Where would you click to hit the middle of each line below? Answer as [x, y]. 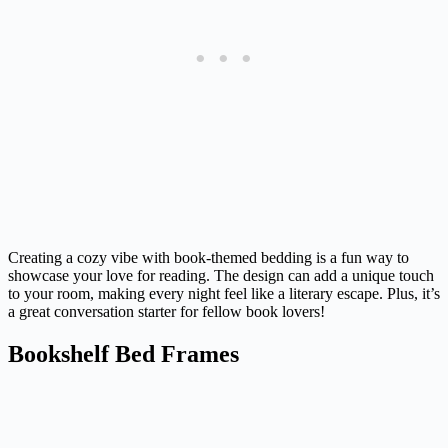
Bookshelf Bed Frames [123, 354]
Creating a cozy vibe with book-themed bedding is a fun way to [208, 258]
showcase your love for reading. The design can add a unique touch [221, 276]
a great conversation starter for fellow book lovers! [166, 312]
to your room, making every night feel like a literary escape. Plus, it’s [224, 294]
